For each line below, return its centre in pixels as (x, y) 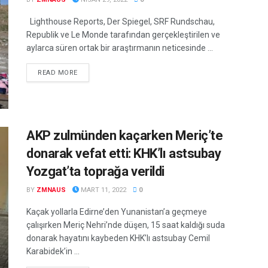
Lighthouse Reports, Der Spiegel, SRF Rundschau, (121, 22)
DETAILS (91, 72)
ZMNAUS (51, 190)
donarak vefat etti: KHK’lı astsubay (124, 153)
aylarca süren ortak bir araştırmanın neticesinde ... (120, 48)
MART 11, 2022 (103, 190)
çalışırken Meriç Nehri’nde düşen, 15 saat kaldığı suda (126, 225)
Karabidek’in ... (53, 251)
